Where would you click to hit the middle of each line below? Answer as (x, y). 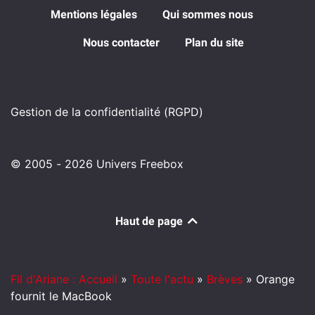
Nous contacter (121, 43)
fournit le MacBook (61, 296)
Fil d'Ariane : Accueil (64, 279)
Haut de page (150, 221)
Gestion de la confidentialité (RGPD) (107, 112)
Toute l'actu (162, 279)
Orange (275, 279)
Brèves (225, 279)
